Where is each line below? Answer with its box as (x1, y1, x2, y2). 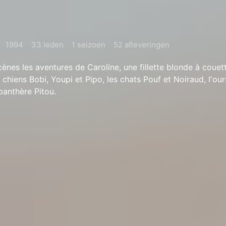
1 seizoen (72, 40, 105, 49)
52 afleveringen (114, 40, 169, 49)
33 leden (31, 40, 64, 49)
